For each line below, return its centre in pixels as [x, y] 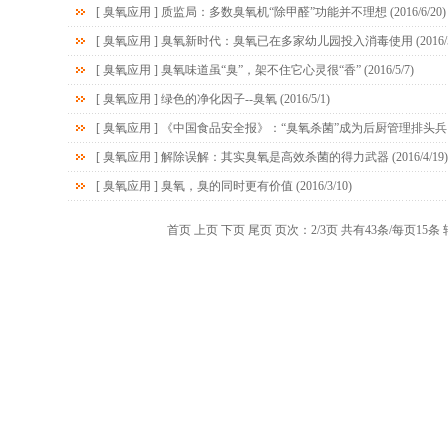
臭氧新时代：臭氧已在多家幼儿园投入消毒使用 [286, 41]
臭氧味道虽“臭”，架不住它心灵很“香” [260, 70]
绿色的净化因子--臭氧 [218, 99]
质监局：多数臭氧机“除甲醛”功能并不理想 [273, 12]
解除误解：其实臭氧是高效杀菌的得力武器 [274, 157]
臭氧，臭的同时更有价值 [226, 186]
